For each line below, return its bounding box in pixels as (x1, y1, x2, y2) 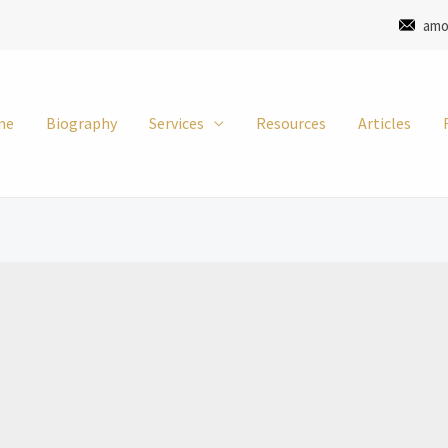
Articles (358, 113, 411, 133)
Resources (256, 113, 326, 133)
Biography (46, 113, 117, 133)
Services (149, 113, 204, 133)
